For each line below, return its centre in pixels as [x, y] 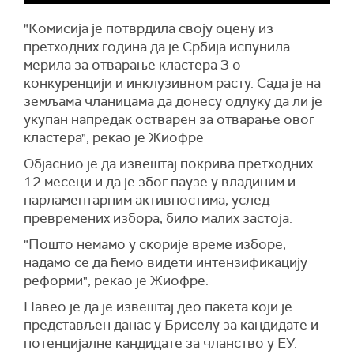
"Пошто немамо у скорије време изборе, [155, 244]
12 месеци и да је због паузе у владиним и [160, 181]
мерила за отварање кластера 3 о [132, 64]
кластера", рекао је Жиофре [114, 137]
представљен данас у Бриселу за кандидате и [171, 324]
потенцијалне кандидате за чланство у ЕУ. [160, 343]
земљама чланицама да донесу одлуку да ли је [173, 101]
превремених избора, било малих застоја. [158, 218]
